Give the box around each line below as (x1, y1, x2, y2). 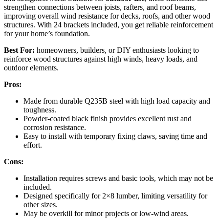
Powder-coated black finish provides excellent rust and (23, 114, 192, 123)
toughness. (23, 106, 56, 114)
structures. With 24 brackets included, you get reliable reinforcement (4, 21, 213, 29)
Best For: (4, 46, 35, 55)
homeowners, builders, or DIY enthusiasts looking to (35, 46, 199, 55)
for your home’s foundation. (4, 29, 90, 38)
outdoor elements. (4, 64, 59, 72)
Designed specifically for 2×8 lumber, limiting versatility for (23, 192, 207, 200)
